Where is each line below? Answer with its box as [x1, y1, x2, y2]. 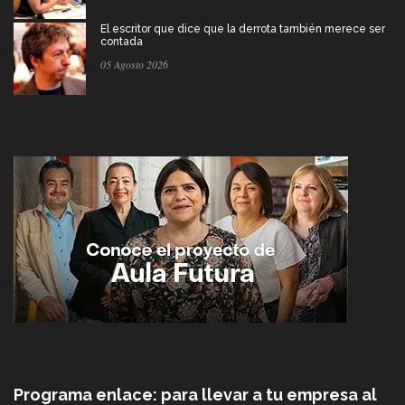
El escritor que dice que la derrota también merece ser [100, 22, 385, 35]
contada [100, 34, 143, 48]
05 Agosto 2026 [100, 56, 168, 71]
